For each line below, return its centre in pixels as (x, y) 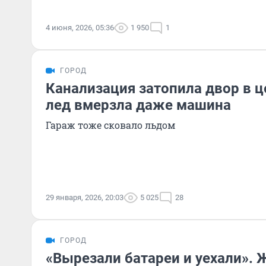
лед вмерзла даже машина (138, 105)
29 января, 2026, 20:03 (85, 197)
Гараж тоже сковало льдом (110, 125)
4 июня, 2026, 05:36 (80, 28)
